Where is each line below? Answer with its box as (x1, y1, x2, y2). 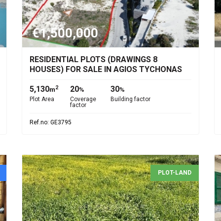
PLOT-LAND (158, 169, 191, 176)
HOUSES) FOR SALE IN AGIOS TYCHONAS (30, 65, 182, 74)
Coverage (70, 96, 96, 103)
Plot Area (30, 96, 54, 103)
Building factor (110, 96, 150, 103)
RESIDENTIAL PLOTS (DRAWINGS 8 (30, 55, 157, 64)
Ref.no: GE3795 (30, 119, 72, 126)
